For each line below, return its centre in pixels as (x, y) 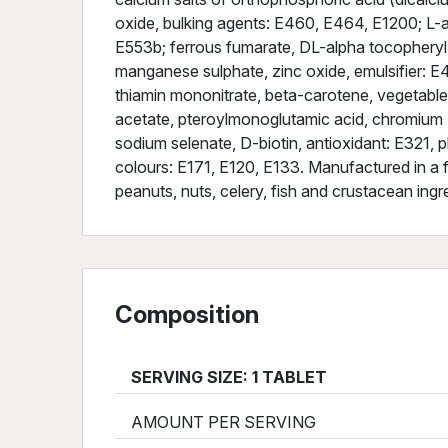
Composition (187, 314)
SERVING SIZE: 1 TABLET (223, 377)
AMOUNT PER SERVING (217, 422)
